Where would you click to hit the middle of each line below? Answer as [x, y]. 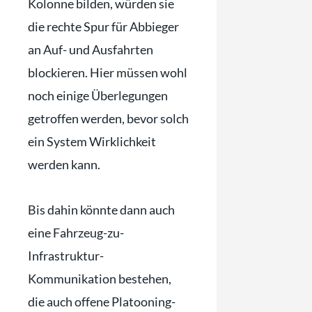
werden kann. [64, 165]
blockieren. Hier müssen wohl [108, 73]
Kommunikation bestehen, [100, 278]
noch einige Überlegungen [98, 96]
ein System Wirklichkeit [92, 142]
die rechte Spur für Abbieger [103, 27]
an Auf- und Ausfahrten [91, 50]
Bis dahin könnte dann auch [101, 209]
